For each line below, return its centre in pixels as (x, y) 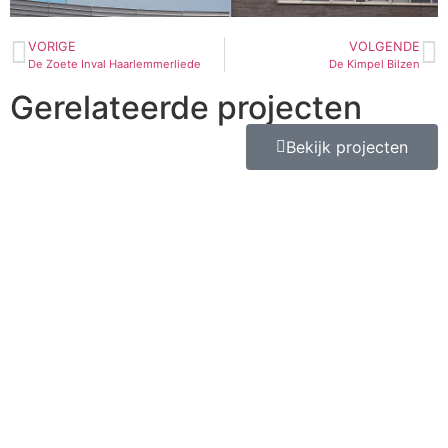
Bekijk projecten (347, 146)
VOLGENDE (384, 46)
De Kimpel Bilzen (374, 63)
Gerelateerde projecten (186, 107)
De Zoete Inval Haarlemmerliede (114, 63)
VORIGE (52, 46)
